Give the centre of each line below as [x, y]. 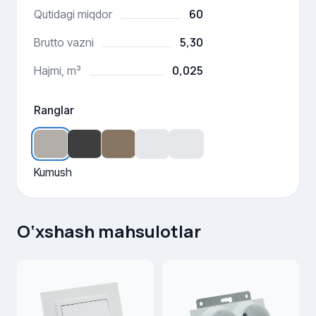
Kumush [53, 172]
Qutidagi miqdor [73, 14]
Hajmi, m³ [57, 71]
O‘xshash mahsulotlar [109, 231]
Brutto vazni [64, 42]
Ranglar [54, 110]
